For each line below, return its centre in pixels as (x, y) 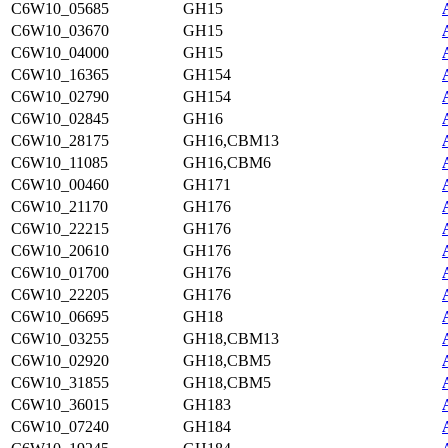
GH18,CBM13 (231, 338)
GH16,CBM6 (227, 162)
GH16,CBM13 (231, 140)
